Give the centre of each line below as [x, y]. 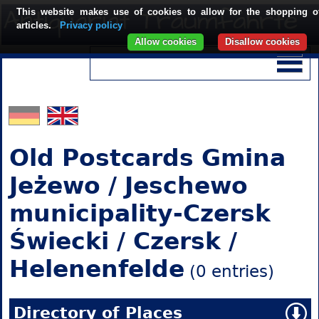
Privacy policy [91, 25]
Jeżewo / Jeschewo [128, 186]
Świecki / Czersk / [123, 241]
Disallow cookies [262, 42]
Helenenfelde [96, 269]
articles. [35, 25]
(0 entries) [229, 272]
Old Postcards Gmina [147, 158]
